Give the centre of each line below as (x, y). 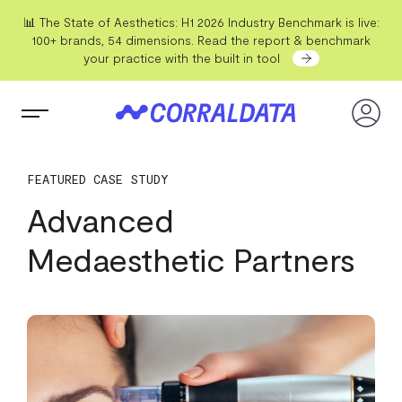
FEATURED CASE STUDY (98, 179)
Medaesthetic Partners (191, 259)
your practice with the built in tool (181, 58)
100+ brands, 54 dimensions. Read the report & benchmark (201, 40)
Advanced (100, 219)
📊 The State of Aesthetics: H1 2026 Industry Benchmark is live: (201, 22)
